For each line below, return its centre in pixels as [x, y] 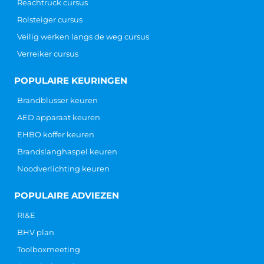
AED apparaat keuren [59, 117]
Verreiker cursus [48, 53]
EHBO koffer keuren [56, 134]
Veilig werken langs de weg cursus [83, 36]
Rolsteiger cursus [50, 19]
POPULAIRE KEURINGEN [71, 80]
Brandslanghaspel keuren [67, 151]
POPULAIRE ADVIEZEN [67, 195]
